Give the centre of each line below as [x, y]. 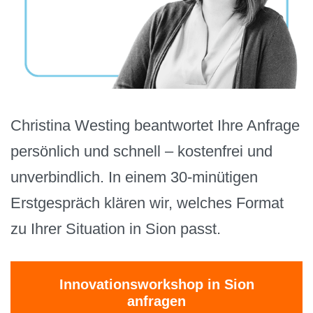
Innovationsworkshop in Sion [156, 285]
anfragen [156, 301]
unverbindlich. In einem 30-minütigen [134, 177]
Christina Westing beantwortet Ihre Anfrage [155, 126]
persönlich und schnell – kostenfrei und [141, 152]
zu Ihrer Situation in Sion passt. [116, 229]
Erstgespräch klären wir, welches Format [147, 203]
